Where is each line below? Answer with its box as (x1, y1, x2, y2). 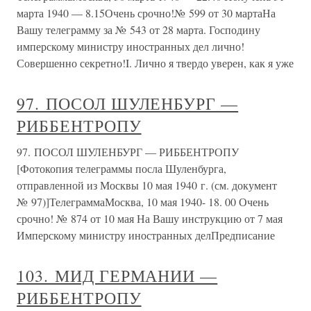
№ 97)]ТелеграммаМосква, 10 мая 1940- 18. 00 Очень (17, 194, 269, 209)
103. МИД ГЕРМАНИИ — (17, 264, 218, 287)
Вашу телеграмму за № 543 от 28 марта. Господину (17, 22, 260, 37)
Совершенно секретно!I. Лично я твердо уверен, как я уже (17, 56, 294, 70)
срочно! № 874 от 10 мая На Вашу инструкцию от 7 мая (17, 211, 283, 226)
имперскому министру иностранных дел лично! (17, 39, 244, 53)
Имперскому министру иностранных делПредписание (17, 228, 275, 242)
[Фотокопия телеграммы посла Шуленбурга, (17, 161, 226, 176)
